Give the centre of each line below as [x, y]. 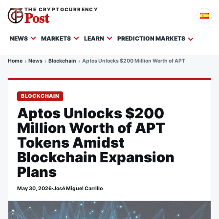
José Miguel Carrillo [78, 188]
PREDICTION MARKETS [151, 38]
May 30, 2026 [34, 188]
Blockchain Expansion [96, 157]
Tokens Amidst [71, 142]
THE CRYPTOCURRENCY [62, 9]
